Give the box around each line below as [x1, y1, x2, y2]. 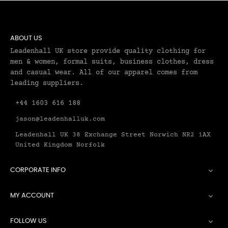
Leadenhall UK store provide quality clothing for [10, 47, 206, 55]
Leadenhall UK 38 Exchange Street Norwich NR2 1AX [15, 131, 211, 138]
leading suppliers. [10, 79, 83, 88]
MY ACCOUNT [10, 192, 54, 199]
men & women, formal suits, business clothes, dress [10, 58, 214, 66]
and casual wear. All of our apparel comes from [10, 69, 197, 77]
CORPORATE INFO [10, 167, 66, 174]
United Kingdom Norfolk [15, 141, 105, 149]
